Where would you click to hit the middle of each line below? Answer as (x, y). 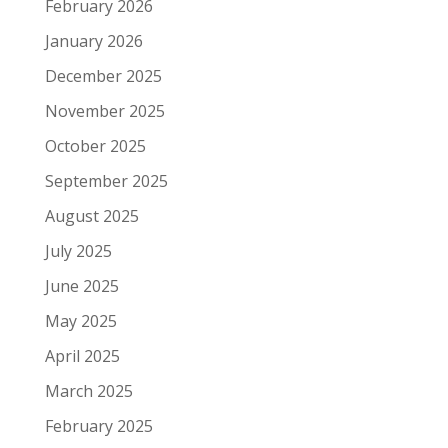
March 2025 (88, 391)
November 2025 (104, 111)
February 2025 (98, 426)
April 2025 (82, 356)
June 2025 (81, 286)
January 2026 (93, 41)
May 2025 (80, 321)
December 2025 (103, 76)
